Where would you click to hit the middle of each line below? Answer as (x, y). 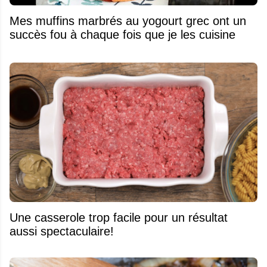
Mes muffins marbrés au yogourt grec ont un (128, 21)
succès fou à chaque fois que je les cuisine (122, 34)
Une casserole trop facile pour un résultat (119, 217)
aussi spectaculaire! (62, 231)
